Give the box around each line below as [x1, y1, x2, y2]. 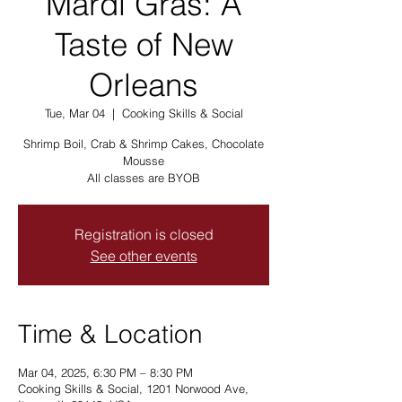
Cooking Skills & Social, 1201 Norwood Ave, [18, 381, 249, 396]
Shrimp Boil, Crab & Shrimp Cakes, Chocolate [23, 136, 264, 151]
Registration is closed [74, 225, 214, 243]
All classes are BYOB [87, 170, 200, 185]
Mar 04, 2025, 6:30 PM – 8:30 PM [18, 365, 193, 380]
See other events [90, 247, 197, 265]
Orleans [89, 66, 198, 104]
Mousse [123, 153, 164, 168]
